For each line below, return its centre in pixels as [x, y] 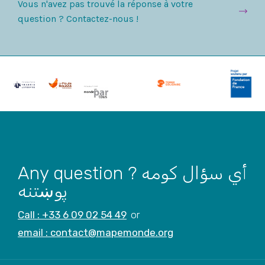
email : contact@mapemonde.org [96, 232]
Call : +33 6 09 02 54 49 [72, 214]
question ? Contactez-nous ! [78, 19]
